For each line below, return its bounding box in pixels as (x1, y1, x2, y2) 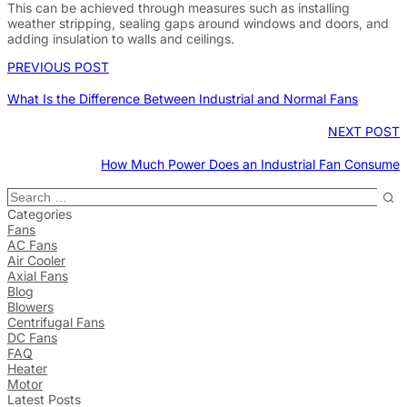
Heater (7, 361, 47, 377)
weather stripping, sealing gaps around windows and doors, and (7, 15, 389, 31)
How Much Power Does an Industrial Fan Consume (101, 155, 400, 172)
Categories (7, 206, 72, 223)
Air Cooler (7, 253, 65, 269)
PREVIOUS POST (7, 58, 109, 74)
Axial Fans (7, 268, 68, 284)
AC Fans (7, 237, 57, 253)
